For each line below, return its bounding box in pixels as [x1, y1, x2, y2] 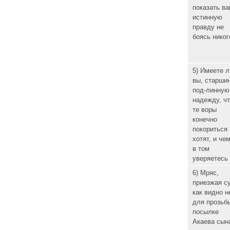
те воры [192, 106, 217, 114]
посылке [192, 208, 219, 216]
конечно [192, 116, 217, 124]
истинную [192, 13, 222, 22]
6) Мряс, [192, 169, 219, 177]
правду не [192, 23, 224, 31]
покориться [192, 125, 227, 133]
